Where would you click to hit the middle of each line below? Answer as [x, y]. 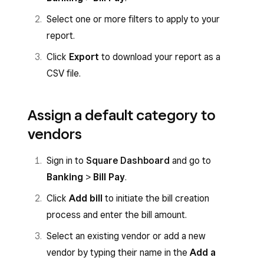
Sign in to [66, 161]
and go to [190, 161]
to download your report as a [160, 57]
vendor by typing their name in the [118, 253]
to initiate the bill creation [156, 198]
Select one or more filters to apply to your [133, 19]
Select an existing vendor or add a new [126, 236]
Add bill [86, 198]
